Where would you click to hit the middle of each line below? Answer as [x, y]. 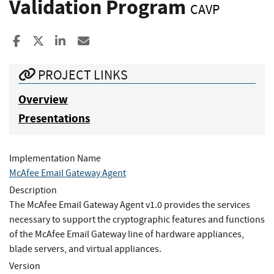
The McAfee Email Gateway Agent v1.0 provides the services [130, 205]
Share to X [68, 41]
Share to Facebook [68, 41]
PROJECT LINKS [82, 75]
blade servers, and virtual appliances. [85, 249]
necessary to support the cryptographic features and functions [137, 219]
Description [33, 190]
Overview [43, 99]
